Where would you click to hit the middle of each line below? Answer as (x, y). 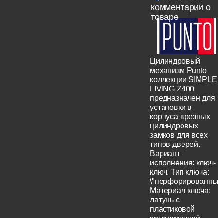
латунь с (165, 200)
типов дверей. (175, 145)
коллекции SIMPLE (183, 80)
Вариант (165, 154)
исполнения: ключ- (183, 163)
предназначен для (182, 98)
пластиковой (173, 209)
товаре (164, 17)
